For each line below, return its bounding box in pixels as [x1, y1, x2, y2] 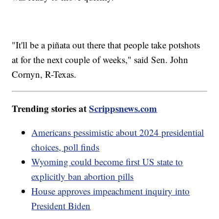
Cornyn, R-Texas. [12, 68, 77, 81]
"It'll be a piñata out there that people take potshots [12, 39, 200, 51]
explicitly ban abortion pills [31, 170, 134, 183]
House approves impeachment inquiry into [31, 185, 190, 197]
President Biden [31, 199, 91, 212]
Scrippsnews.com [89, 102, 157, 115]
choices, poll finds [31, 141, 100, 153]
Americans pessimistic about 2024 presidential [31, 126, 204, 139]
